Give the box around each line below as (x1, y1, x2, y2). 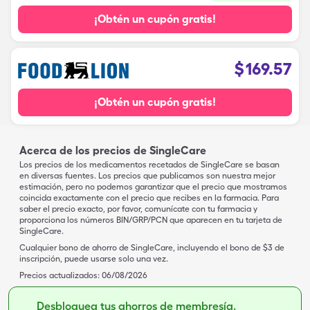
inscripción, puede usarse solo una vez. (19, 254, 168, 264)
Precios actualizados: (19, 271, 100, 280)
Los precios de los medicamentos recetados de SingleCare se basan (19, 160, 280, 170)
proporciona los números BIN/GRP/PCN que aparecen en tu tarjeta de (19, 215, 282, 225)
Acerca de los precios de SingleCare (19, 144, 206, 157)
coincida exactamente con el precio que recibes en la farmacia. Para (19, 193, 279, 203)
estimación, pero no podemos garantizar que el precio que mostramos (19, 182, 287, 192)
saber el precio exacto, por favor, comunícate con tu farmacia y (19, 204, 257, 214)
